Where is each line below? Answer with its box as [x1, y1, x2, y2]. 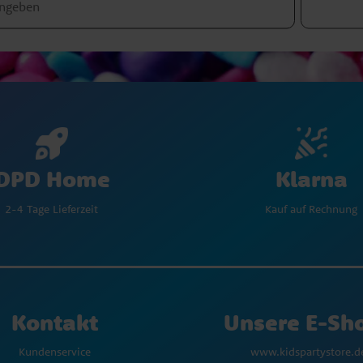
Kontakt [11, 308, 98, 337]
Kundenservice [19, 344, 91, 360]
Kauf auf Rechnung [265, 202, 357, 217]
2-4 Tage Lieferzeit [6, 202, 98, 217]
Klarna [275, 164, 348, 194]
